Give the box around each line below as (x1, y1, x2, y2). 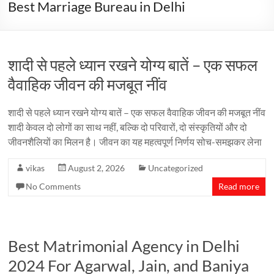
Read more (218, 181, 259, 191)
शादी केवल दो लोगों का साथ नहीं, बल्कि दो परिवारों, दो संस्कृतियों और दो (8, 121, 248, 133)
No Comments (26, 181, 81, 191)
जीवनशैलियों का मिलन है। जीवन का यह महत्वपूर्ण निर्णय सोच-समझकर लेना (8, 136, 262, 147)
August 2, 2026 (68, 163, 125, 173)
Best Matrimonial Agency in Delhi (8, 236, 240, 256)
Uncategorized (148, 163, 204, 173)
